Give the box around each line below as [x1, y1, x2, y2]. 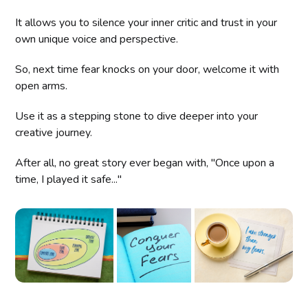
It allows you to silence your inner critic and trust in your [15, 15, 278, 31]
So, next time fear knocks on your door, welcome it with [15, 62, 280, 78]
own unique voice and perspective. [15, 32, 179, 47]
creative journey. [15, 125, 93, 141]
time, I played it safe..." [15, 172, 122, 188]
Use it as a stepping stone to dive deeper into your [15, 109, 258, 124]
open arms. [15, 78, 68, 94]
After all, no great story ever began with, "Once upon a [15, 155, 275, 171]
